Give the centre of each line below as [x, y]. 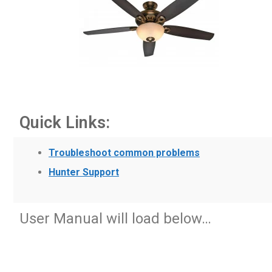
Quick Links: [65, 123]
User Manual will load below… [115, 219]
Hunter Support [84, 172]
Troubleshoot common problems [124, 153]
